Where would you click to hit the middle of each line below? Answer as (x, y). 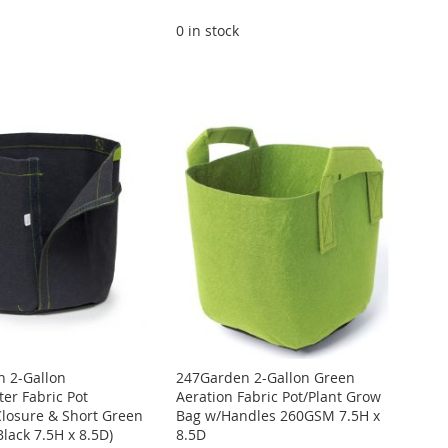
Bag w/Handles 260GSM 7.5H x (278, 415)
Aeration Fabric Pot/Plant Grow (279, 396)
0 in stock (208, 31)
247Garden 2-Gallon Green (266, 377)
